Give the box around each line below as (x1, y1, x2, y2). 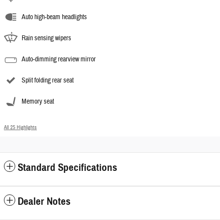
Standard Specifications (18, 161, 117, 174)
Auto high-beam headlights (22, 12, 87, 22)
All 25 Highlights (4, 124, 37, 131)
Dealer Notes (18, 194, 71, 208)
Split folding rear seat (22, 76, 74, 85)
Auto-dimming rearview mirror (22, 55, 96, 64)
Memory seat (22, 97, 54, 106)
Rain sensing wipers (22, 33, 71, 43)
